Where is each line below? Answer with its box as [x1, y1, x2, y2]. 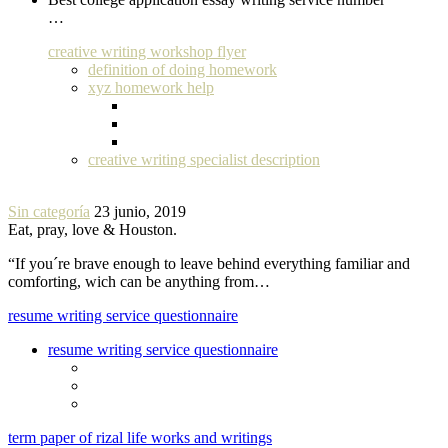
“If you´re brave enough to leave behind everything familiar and [8, 254, 410, 272]
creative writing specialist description [88, 150, 320, 168]
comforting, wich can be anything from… [8, 272, 270, 290]
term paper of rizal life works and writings [8, 428, 272, 446]
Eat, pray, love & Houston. [8, 220, 177, 238]
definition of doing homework [88, 60, 277, 78]
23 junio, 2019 [94, 202, 186, 220]
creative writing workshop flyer [48, 42, 246, 60]
